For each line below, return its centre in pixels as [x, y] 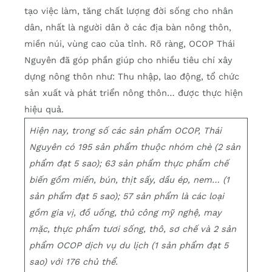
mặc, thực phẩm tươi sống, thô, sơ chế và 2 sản [133, 229]
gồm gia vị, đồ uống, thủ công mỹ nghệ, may [126, 212]
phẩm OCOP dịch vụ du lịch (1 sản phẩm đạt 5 [129, 245]
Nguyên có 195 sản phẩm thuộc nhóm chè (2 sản [135, 147]
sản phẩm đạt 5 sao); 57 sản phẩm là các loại [127, 196]
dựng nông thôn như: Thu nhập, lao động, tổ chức [132, 76]
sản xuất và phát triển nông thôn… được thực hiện [134, 93]
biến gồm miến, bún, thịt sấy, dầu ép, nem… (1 [130, 180]
